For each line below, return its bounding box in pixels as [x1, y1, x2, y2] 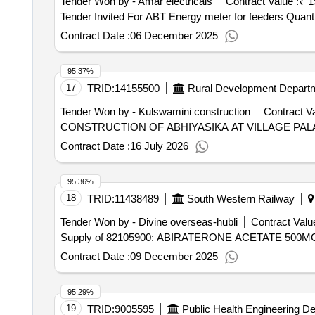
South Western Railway [186, 193, 295, 205]
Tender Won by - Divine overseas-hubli [60, 216, 238, 228]
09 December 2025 [129, 250, 218, 262]
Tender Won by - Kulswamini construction [60, 105, 250, 117]
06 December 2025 [129, 30, 218, 41]
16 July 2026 [129, 140, 188, 152]
